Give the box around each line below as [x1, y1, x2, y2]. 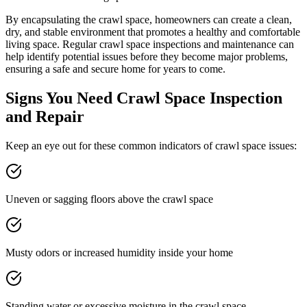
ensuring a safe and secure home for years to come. [5, 63, 225, 75]
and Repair [5, 108, 84, 126]
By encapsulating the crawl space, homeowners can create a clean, [5, 14, 292, 26]
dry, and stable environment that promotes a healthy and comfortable [5, 26, 300, 38]
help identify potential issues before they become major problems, [5, 51, 288, 63]
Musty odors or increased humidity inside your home [5, 247, 233, 259]
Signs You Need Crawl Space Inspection [5, 89, 282, 108]
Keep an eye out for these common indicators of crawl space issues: [5, 140, 297, 152]
